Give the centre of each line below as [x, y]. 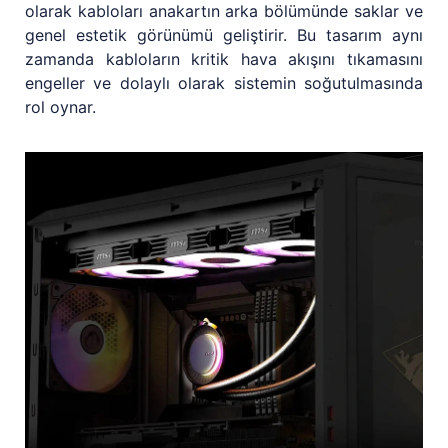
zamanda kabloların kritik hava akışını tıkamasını [224, 58]
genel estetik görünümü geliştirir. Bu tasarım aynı [224, 34]
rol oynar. [60, 106]
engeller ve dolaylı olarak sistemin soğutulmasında [224, 82]
